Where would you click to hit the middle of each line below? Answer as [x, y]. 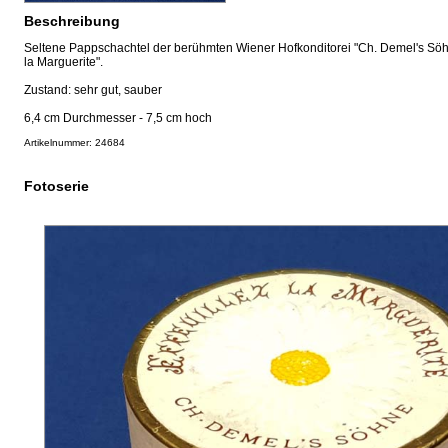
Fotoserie [56, 185]
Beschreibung [72, 20]
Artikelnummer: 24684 [74, 142]
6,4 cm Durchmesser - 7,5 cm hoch [118, 117]
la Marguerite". [63, 61]
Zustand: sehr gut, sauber [93, 89]
